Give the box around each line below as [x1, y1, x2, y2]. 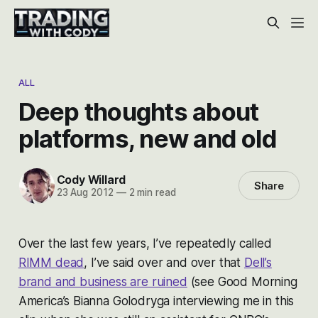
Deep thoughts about [18, 96, 259, 126]
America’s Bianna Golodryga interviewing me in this [18, 293, 295, 308]
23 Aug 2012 [56, 187, 114, 199]
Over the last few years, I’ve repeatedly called [18, 236, 272, 251]
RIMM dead [18, 255, 84, 270]
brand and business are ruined [18, 274, 187, 289]
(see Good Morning [187, 274, 297, 289]
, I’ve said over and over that [84, 255, 244, 270]
